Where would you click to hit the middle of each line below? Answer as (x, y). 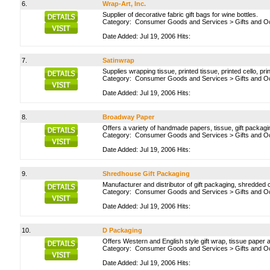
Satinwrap (118, 60)
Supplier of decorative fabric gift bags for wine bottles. (180, 14)
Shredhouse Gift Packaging (146, 174)
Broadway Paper (128, 117)
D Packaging (122, 230)
